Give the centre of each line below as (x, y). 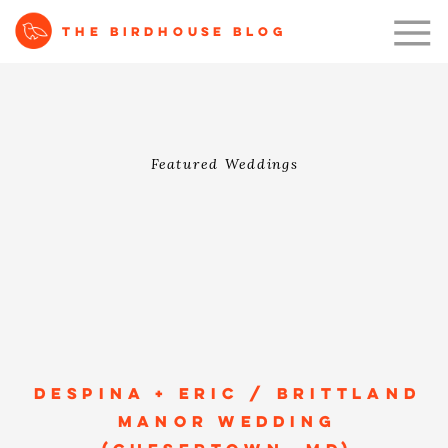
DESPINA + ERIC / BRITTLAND (227, 395)
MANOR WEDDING (227, 423)
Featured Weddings (224, 164)
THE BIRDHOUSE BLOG (175, 33)
